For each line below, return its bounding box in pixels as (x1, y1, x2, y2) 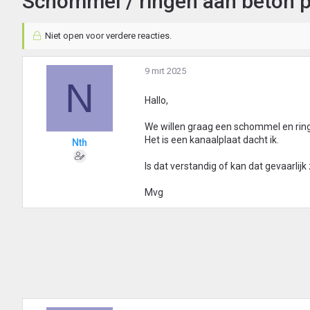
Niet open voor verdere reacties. (42, 30, 172, 42)
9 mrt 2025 (145, 66, 186, 77)
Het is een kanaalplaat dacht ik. (145, 134, 279, 146)
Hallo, (145, 95, 168, 107)
